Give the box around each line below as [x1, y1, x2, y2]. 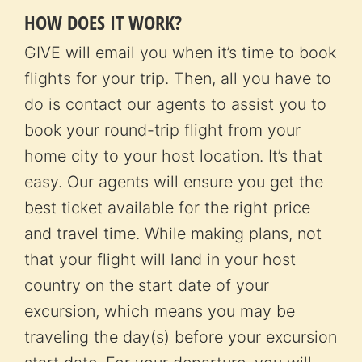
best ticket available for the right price [24, 197, 310, 217]
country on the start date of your [24, 275, 269, 295]
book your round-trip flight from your [24, 120, 301, 140]
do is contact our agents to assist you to [24, 94, 326, 114]
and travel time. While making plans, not [24, 223, 322, 243]
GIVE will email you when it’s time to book [24, 42, 336, 62]
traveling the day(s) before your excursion [24, 326, 337, 347]
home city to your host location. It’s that [24, 145, 322, 166]
